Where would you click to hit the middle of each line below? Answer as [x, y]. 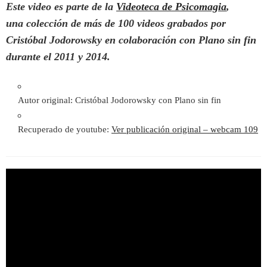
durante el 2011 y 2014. [58, 57]
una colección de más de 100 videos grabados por [116, 23]
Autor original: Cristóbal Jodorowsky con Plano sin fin [119, 100]
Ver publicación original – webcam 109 [185, 129]
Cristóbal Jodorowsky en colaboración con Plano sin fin [131, 40]
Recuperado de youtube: [65, 129]
